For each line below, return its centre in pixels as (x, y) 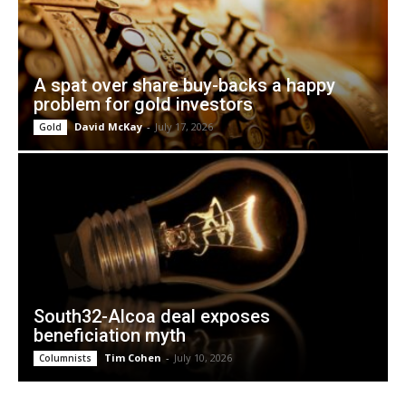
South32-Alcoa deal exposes (152, 317)
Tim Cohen (133, 358)
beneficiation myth (110, 336)
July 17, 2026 (184, 127)
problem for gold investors (143, 105)
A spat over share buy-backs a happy (184, 86)
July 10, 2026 (203, 358)
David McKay (108, 127)
